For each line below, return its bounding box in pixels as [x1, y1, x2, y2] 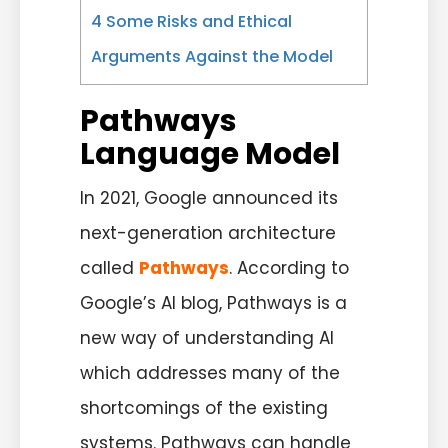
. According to [229, 256, 349, 281]
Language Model [80, 133, 340, 176]
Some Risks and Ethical [102, 10, 292, 34]
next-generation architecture [80, 221, 336, 246]
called [80, 256, 139, 281]
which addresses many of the [80, 361, 340, 386]
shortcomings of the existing [80, 396, 328, 421]
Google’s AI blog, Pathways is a [80, 291, 347, 316]
